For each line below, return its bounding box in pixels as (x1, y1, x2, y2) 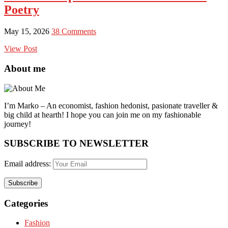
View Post (4, 44, 37, 53)
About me (4, 63, 45, 74)
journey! (4, 119, 31, 128)
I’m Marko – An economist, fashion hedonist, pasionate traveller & (4, 101, 218, 110)
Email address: (4, 159, 53, 168)
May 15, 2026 (4, 27, 51, 36)
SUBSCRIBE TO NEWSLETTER (4, 138, 149, 149)
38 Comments (51, 27, 96, 36)
